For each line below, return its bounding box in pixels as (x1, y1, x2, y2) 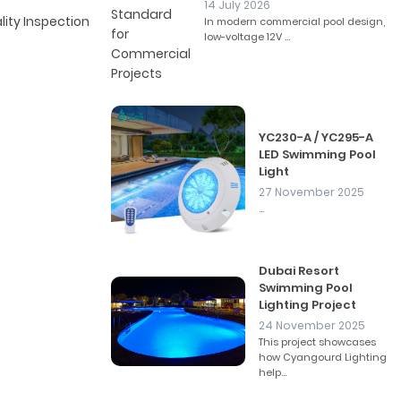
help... (259, 365, 286, 380)
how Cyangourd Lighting (259, 350, 387, 364)
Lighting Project (259, 296, 356, 313)
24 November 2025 (259, 318, 365, 333)
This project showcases (259, 335, 376, 349)
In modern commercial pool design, (204, 14, 385, 29)
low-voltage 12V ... (204, 30, 290, 44)
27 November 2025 (259, 184, 364, 200)
